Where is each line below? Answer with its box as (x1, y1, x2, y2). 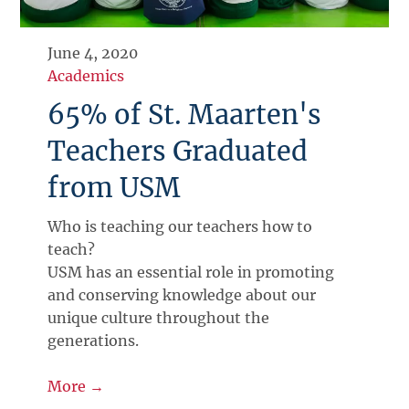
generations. (47, 330, 140, 350)
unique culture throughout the (47, 308, 270, 327)
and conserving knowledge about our (47, 285, 317, 304)
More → (47, 376, 105, 395)
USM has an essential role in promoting (47, 262, 335, 281)
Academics (47, 66, 125, 85)
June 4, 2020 (47, 43, 139, 62)
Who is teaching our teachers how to (47, 216, 313, 236)
